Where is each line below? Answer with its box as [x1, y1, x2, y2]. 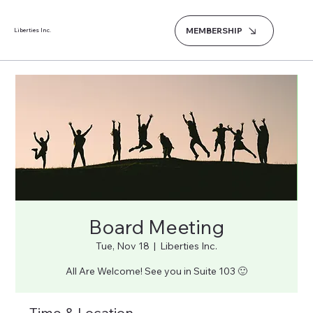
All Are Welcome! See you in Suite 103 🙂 [66, 265, 247, 277]
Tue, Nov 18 [96, 240, 150, 252]
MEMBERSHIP [186, 25, 243, 36]
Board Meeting [89, 214, 224, 239]
